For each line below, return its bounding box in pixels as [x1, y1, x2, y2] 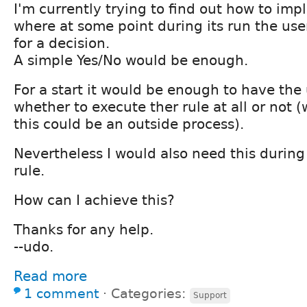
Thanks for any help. [14, 221, 153, 238]
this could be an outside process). [14, 115, 244, 132]
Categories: [111, 286, 190, 301]
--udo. [14, 238, 53, 255]
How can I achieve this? [14, 191, 175, 208]
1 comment [24, 286, 99, 301]
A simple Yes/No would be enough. [14, 51, 248, 69]
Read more [14, 267, 87, 284]
